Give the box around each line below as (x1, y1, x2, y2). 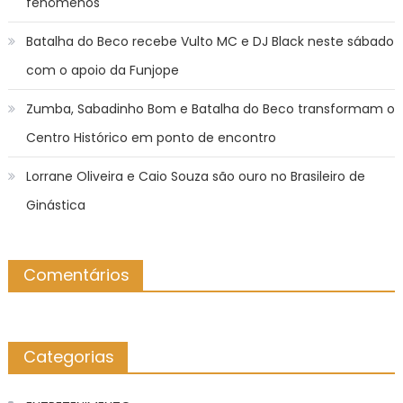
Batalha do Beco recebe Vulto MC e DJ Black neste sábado (25, 31, 394, 50)
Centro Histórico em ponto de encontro (25, 128, 276, 147)
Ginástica (25, 195, 85, 214)
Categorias (22, 345, 114, 368)
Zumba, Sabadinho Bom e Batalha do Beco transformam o (25, 99, 395, 118)
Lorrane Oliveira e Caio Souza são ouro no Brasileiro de (25, 166, 365, 185)
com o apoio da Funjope (25, 60, 179, 79)
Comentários (22, 263, 130, 286)
